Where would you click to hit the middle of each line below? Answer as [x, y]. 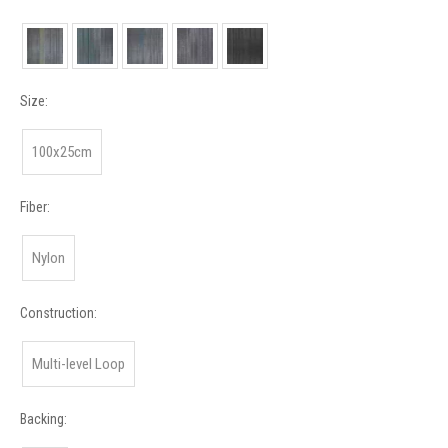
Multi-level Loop [78, 364]
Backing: [43, 419]
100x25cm [62, 152]
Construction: [58, 313]
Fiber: [35, 207]
